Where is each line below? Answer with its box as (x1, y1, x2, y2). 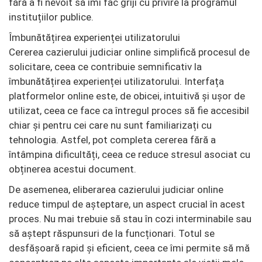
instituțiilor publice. (9, 11, 94, 23)
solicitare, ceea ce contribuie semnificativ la (9, 60, 202, 73)
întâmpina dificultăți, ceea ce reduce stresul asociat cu (9, 148, 250, 160)
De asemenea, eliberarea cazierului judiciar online (9, 183, 223, 195)
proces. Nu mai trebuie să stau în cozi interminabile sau (9, 212, 251, 225)
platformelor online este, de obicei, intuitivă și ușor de (9, 89, 245, 102)
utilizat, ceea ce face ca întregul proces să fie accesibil (9, 104, 249, 116)
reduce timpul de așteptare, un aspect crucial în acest (9, 198, 245, 210)
